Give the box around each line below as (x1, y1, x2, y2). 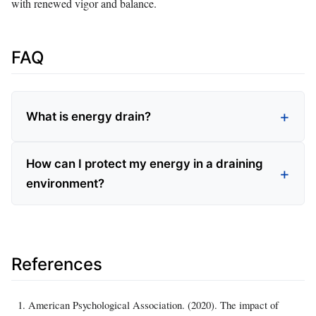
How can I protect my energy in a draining (26, 157, 263, 171)
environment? (26, 176, 104, 191)
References (11, 254, 102, 275)
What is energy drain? (26, 109, 151, 124)
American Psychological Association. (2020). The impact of (28, 297, 279, 312)
